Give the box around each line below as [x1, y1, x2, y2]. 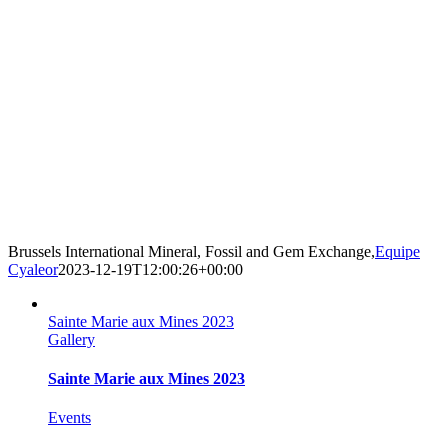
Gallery [48, 330, 95, 348]
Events [48, 409, 91, 427]
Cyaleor [8, 260, 58, 278]
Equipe [375, 242, 420, 260]
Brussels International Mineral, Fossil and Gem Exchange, [8, 242, 375, 260]
